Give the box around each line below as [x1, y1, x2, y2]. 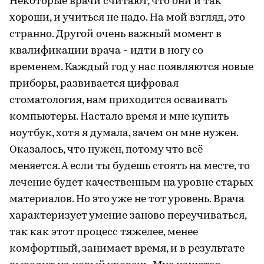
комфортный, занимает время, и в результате [9, 243, 245, 255]
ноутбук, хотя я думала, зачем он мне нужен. [9, 128, 238, 140]
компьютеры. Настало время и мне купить [9, 111, 229, 123]
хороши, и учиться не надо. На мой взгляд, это [9, 12, 245, 24]
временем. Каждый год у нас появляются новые [9, 62, 253, 74]
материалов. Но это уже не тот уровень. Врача [9, 194, 245, 206]
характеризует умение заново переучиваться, [9, 210, 246, 222]
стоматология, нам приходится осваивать [9, 95, 227, 107]
